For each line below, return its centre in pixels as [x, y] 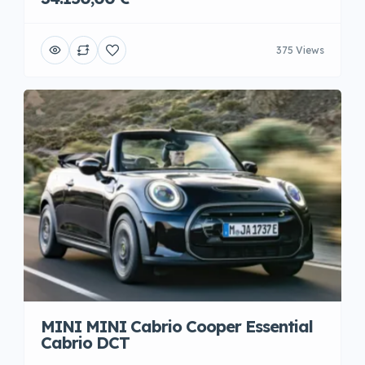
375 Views [300, 50]
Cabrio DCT [85, 343]
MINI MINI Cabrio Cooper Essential [177, 326]
